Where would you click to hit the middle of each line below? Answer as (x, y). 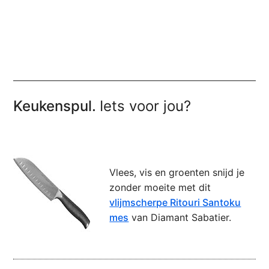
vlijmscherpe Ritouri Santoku (175, 203)
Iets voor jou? (146, 106)
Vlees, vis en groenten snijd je (177, 173)
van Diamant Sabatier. (180, 218)
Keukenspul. (57, 106)
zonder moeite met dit (160, 188)
